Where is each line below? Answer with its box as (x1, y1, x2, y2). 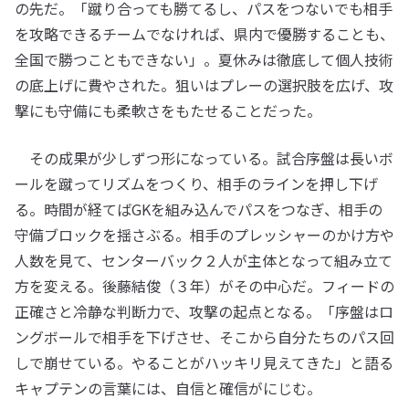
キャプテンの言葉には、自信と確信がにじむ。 (15, 377, 321, 400)
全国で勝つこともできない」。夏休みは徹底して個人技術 (15, 48, 393, 71)
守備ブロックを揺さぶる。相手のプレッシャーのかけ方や (15, 224, 394, 246)
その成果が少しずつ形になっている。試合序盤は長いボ (15, 147, 393, 170)
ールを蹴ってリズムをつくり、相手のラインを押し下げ (15, 173, 378, 195)
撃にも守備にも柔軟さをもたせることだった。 (15, 100, 321, 122)
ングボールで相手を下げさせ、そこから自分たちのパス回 (15, 326, 394, 349)
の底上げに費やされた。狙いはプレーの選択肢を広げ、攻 (15, 74, 393, 97)
